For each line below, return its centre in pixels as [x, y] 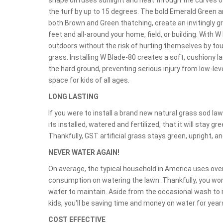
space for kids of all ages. [89, 80]
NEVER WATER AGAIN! [84, 153]
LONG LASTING [73, 97]
